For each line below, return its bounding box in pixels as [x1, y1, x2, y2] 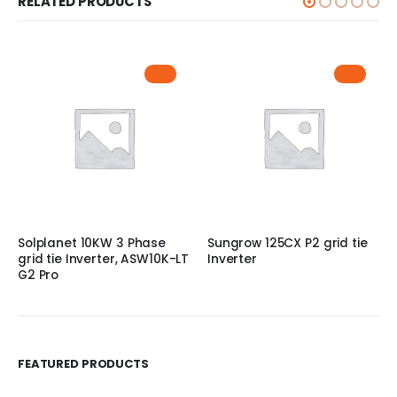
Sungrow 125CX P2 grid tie [207, 235, 368, 253]
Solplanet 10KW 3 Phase [18, 235, 166, 253]
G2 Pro [18, 267, 59, 284]
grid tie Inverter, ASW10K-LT [18, 251, 190, 269]
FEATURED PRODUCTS [18, 354, 149, 372]
